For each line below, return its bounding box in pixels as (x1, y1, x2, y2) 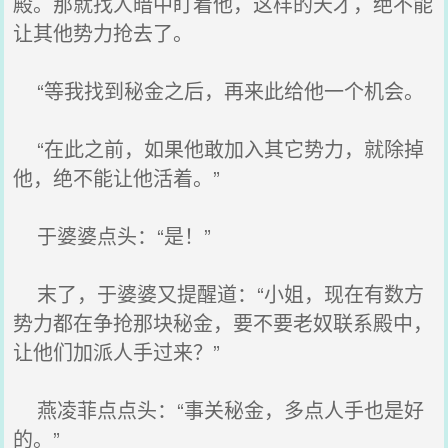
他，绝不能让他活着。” (13, 163, 221, 192)
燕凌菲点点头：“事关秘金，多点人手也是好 (13, 395, 425, 424)
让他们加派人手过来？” (13, 337, 221, 366)
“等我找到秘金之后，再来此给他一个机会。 (13, 76, 425, 105)
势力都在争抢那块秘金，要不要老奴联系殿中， (13, 308, 434, 337)
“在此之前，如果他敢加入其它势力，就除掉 (13, 134, 425, 163)
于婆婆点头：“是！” (13, 221, 212, 250)
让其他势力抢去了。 (13, 18, 194, 47)
